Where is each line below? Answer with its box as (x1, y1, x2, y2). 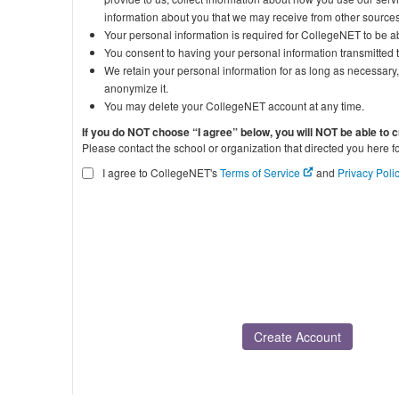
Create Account (254, 328, 342, 346)
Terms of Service (220, 165, 304, 180)
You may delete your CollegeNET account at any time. (104, 98, 365, 113)
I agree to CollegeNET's (100, 165, 221, 180)
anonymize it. (104, 80, 169, 95)
